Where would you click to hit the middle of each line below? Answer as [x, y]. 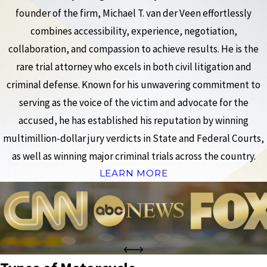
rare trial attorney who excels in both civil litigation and [133, 67]
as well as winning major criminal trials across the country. [133, 156]
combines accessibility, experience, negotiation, [133, 31]
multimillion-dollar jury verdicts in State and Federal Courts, [133, 139]
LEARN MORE [133, 173]
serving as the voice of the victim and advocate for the [133, 103]
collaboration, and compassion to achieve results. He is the [133, 49]
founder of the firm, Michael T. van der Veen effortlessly [133, 13]
